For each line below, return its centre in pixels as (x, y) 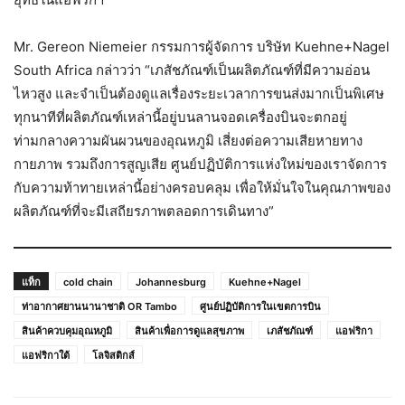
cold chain (88, 282)
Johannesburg (171, 282)
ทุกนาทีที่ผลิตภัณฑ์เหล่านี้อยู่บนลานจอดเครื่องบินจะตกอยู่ (180, 117)
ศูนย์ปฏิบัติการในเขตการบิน (260, 306)
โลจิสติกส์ (113, 355)
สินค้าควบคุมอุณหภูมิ (67, 330)
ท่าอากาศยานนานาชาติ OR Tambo (99, 306)
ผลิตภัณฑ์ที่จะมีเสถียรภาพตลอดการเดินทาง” (144, 211)
